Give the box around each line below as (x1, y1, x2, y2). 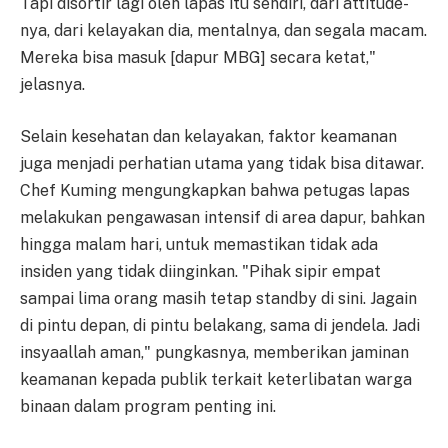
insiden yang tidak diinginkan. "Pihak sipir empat (20, 261, 381, 281)
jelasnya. (20, 75, 85, 95)
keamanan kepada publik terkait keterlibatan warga (20, 369, 412, 389)
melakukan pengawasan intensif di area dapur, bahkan (20, 207, 425, 227)
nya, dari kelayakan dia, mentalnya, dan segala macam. (20, 21, 427, 41)
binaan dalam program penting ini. (20, 396, 276, 416)
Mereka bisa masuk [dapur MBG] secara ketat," (20, 48, 376, 68)
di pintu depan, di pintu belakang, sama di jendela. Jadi (20, 315, 420, 335)
